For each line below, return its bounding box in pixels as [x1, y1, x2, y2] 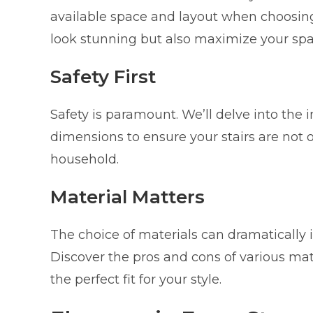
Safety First [50, 65, 156, 88]
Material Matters [50, 185, 205, 208]
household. [50, 151, 119, 167]
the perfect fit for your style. [50, 271, 221, 287]
